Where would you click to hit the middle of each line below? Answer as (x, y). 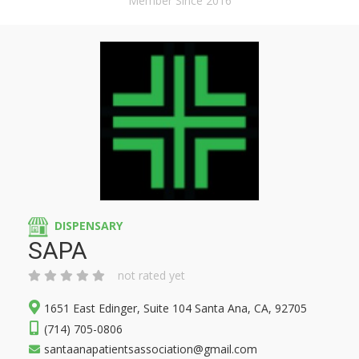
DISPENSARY (89, 226)
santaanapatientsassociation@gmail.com (151, 349)
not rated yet (151, 275)
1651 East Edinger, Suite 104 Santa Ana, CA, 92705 (175, 308)
